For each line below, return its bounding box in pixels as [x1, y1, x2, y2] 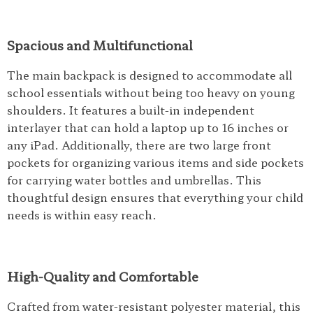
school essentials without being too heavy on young [7, 84, 295, 101]
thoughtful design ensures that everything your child [7, 189, 303, 205]
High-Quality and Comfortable [7, 267, 198, 285]
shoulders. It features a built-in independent [7, 101, 254, 118]
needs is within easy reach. [7, 206, 156, 223]
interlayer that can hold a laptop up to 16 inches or [7, 119, 289, 136]
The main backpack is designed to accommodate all [7, 66, 292, 83]
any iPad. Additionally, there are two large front [7, 136, 271, 153]
